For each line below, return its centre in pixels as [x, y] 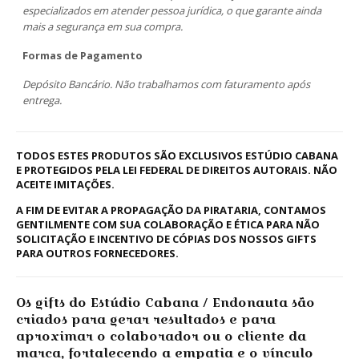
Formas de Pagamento [83, 56]
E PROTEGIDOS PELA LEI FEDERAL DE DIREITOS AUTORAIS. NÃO [177, 169]
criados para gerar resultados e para [146, 319]
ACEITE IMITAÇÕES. [65, 184]
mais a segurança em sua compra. [103, 27]
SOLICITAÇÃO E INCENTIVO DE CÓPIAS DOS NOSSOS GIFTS [166, 238]
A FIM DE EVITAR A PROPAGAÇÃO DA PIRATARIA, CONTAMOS [171, 210]
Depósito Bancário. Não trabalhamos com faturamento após [166, 85]
